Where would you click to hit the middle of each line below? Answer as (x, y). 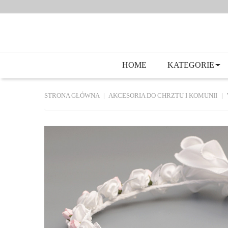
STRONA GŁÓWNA (72, 95)
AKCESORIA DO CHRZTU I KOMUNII (163, 95)
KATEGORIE (191, 65)
